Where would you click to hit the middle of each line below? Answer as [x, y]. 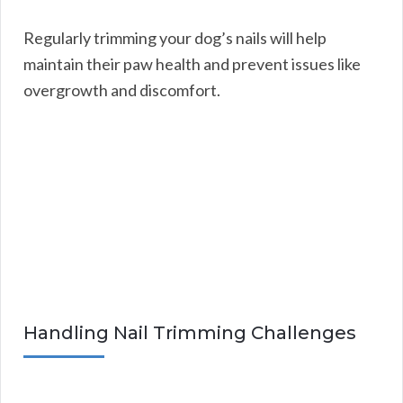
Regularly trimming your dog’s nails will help [175, 37]
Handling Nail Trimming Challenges [190, 332]
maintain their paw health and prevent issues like [192, 63]
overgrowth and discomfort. [122, 90]
